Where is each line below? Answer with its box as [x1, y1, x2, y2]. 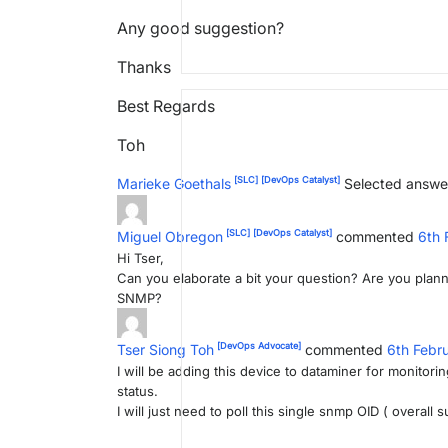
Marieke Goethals [117, 174, 231, 192]
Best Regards [117, 95, 215, 116]
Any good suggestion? [117, 17, 284, 38]
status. [117, 382, 158, 399]
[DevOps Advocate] [214, 340, 301, 352]
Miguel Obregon [117, 227, 223, 245]
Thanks [117, 56, 171, 77]
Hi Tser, [117, 249, 164, 266]
